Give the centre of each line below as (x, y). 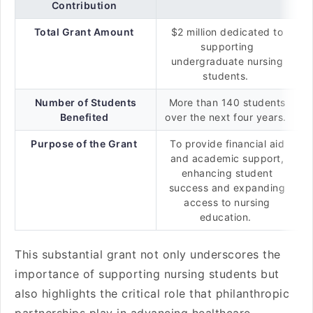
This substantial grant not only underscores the (148, 254)
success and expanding (227, 188)
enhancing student (227, 173)
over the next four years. (227, 117)
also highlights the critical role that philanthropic (152, 293)
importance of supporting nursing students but (147, 274)
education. (227, 217)
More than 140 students (227, 102)
